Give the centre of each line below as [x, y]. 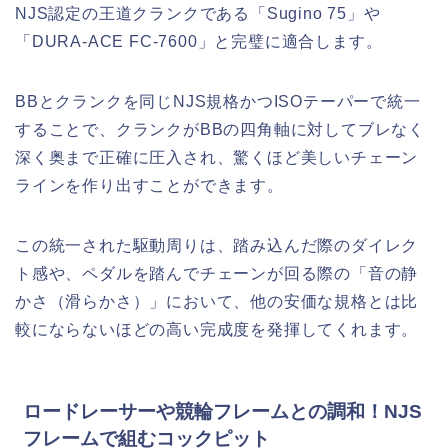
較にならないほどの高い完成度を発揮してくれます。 [217, 329]
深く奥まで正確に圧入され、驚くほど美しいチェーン [217, 157]
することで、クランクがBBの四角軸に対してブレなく [220, 129]
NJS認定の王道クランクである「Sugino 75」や [198, 13]
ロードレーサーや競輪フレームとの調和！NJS [222, 412]
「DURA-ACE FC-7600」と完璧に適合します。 [199, 41]
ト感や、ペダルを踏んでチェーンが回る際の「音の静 [217, 273]
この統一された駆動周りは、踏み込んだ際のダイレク [217, 245]
